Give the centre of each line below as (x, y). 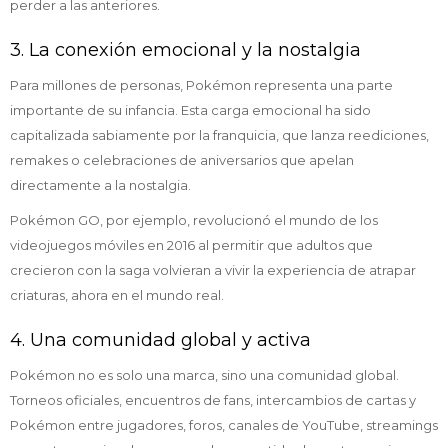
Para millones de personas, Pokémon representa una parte (201, 85)
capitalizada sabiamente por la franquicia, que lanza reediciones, (219, 135)
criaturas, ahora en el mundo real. (117, 295)
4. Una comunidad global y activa (160, 340)
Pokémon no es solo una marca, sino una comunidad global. (204, 375)
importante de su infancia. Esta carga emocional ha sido (190, 110)
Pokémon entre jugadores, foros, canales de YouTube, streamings (224, 425)
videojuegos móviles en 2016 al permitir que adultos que (191, 245)
